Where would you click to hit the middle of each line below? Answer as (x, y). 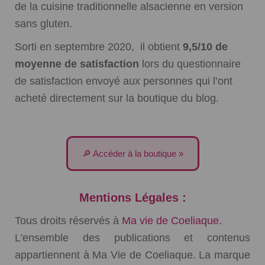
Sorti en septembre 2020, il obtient (99, 46)
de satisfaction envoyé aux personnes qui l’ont (124, 81)
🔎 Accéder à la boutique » (132, 153)
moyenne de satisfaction (77, 64)
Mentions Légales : (132, 197)
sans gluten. (43, 23)
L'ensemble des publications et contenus (132, 237)
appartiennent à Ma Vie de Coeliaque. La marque (132, 255)
